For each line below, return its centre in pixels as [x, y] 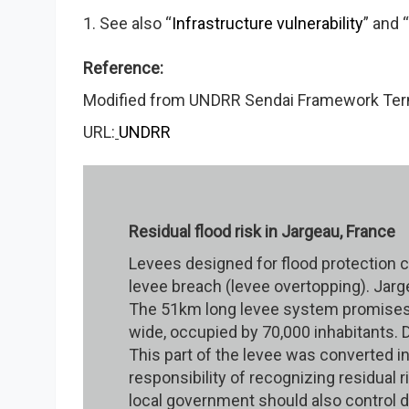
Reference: [123, 68]
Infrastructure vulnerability [267, 23]
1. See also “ [127, 23]
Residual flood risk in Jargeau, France [262, 231]
